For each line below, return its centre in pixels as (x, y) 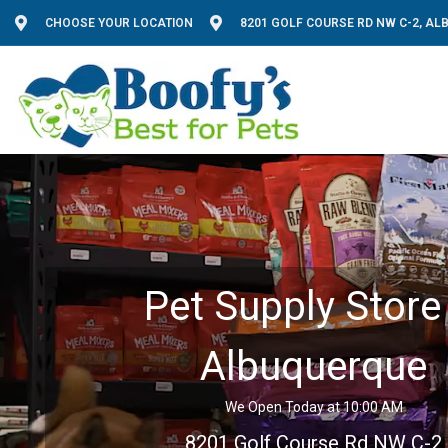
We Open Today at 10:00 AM (313, 406)
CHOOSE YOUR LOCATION (119, 23)
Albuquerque (314, 366)
